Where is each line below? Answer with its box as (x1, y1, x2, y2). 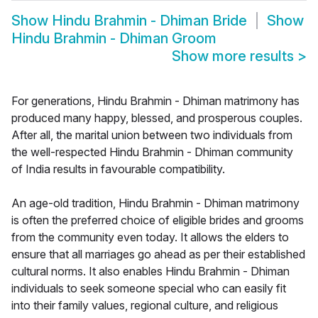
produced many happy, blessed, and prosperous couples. (11, 111, 302, 126)
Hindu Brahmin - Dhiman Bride (52, 12, 247, 30)
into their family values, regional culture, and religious (11, 298, 278, 313)
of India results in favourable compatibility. (11, 162, 225, 177)
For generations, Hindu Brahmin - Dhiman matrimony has (11, 94, 300, 109)
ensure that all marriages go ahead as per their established (11, 247, 305, 262)
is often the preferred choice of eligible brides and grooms (11, 213, 304, 228)
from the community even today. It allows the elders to (11, 230, 289, 245)
